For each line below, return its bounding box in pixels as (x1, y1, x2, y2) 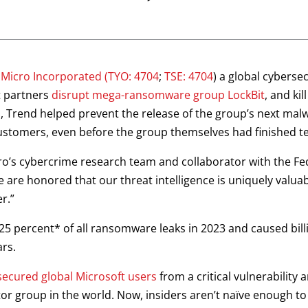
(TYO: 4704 (104, 69, 159, 84)
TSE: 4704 (164, 69, 213, 84)
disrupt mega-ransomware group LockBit (52, 87, 265, 102)
